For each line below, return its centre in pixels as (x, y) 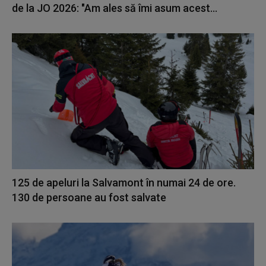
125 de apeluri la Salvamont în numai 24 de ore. (124, 182)
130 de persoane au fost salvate (89, 197)
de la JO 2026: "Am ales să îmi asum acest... (115, 8)
